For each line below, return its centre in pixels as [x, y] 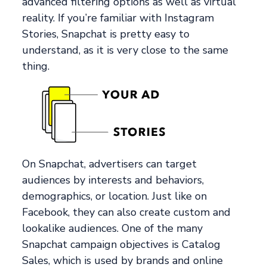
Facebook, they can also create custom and [127, 212]
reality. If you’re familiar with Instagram [118, 18]
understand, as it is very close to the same [125, 50]
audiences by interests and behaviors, [113, 180]
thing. [36, 66]
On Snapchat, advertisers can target [110, 164]
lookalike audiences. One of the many [113, 228]
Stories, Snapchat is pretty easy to [106, 34]
